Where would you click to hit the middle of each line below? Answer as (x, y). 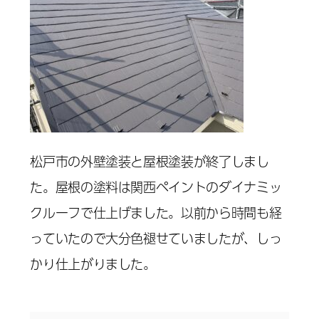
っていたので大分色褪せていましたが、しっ (156, 238)
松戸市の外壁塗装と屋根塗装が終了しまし (150, 161)
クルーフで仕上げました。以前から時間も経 (156, 213)
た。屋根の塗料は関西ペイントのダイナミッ (156, 187)
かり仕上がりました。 (93, 264)
